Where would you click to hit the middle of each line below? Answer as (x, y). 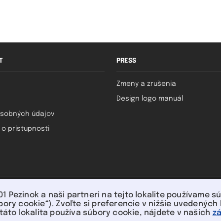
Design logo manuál (149, 99)
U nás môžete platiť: (110, 194)
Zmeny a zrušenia (146, 84)
